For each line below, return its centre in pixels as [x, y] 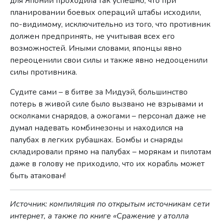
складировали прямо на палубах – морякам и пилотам [111, 152]
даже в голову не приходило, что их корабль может [108, 164]
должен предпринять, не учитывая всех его [93, 37]
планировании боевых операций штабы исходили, [106, 13]
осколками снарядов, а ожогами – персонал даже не [108, 116]
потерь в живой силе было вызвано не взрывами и [107, 104]
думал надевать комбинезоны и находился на [97, 128]
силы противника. [44, 72]
